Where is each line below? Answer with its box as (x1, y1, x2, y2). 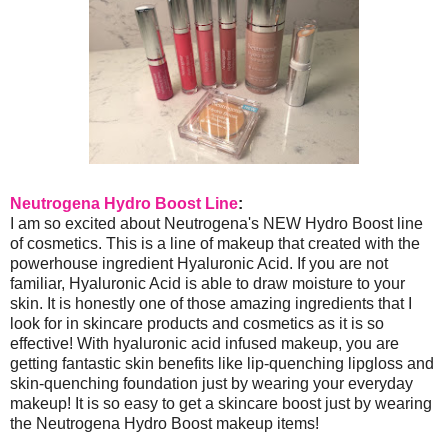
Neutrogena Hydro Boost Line (10, 195, 238, 213)
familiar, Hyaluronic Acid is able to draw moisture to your (10, 275, 405, 293)
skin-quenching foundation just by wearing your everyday (10, 375, 413, 393)
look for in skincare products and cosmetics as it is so (10, 315, 384, 333)
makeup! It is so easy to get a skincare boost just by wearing (10, 395, 432, 413)
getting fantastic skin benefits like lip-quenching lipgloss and (10, 355, 434, 373)
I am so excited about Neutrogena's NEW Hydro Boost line (10, 215, 423, 233)
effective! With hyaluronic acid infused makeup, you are (10, 335, 399, 353)
